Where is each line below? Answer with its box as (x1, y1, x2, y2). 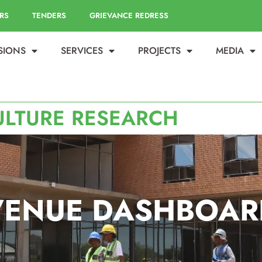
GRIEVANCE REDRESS (89, 10, 168, 21)
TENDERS (32, 10, 66, 21)
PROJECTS (138, 44, 181, 57)
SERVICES (61, 44, 104, 57)
